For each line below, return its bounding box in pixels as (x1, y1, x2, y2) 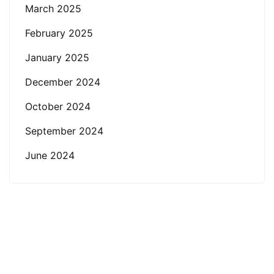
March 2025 (25, 2, 81, 15)
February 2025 (25, 27, 93, 40)
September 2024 (25, 125, 103, 138)
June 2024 (25, 149, 75, 162)
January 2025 (25, 51, 89, 64)
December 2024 (25, 76, 100, 89)
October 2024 (25, 100, 91, 113)
